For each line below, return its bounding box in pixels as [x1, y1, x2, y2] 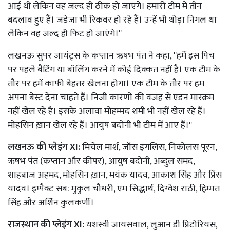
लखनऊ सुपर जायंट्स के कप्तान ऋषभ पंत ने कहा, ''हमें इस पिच [8, 48, 215, 64]
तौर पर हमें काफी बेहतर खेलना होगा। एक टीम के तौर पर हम [8, 75, 204, 91]
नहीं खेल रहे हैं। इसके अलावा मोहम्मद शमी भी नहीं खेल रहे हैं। [8, 103, 206, 119]
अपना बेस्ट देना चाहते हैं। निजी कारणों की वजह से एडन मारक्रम [8, 89, 214, 105]
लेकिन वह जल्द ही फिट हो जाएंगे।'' [8, 26, 122, 42]
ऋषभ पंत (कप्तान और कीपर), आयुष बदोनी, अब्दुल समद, [8, 153, 195, 169]
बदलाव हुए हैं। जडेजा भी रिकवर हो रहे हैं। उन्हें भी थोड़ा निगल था [8, 12, 217, 28]
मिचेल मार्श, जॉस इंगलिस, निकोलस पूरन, [80, 139, 217, 155]
